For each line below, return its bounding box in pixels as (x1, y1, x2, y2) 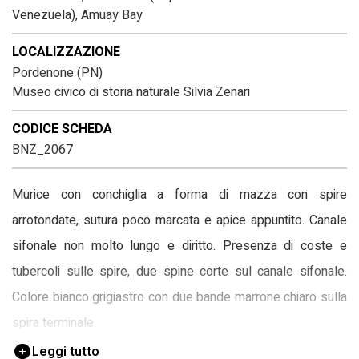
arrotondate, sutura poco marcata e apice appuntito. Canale (12, 211, 347, 231)
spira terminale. (12, 313, 96, 333)
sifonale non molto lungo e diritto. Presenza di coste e (12, 236, 347, 256)
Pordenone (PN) (12, 63, 103, 83)
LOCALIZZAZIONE (12, 42, 120, 63)
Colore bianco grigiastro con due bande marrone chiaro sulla (12, 288, 347, 308)
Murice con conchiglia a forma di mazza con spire (12, 185, 347, 205)
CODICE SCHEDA (12, 119, 112, 139)
